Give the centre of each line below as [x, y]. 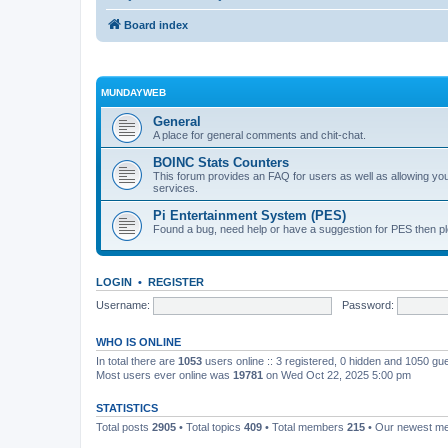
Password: [367, 304]
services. [175, 188]
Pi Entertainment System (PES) [249, 215]
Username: [123, 304]
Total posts [124, 427]
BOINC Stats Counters [221, 162]
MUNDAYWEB [133, 92]
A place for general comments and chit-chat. [259, 135]
